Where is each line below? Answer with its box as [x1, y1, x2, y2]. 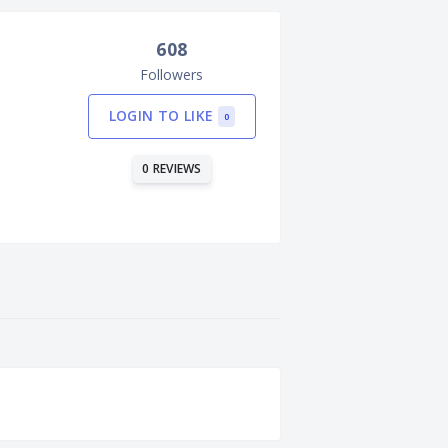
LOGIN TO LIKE [108, 106, 218, 125]
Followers [140, 65, 204, 84]
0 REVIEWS [142, 159, 202, 177]
